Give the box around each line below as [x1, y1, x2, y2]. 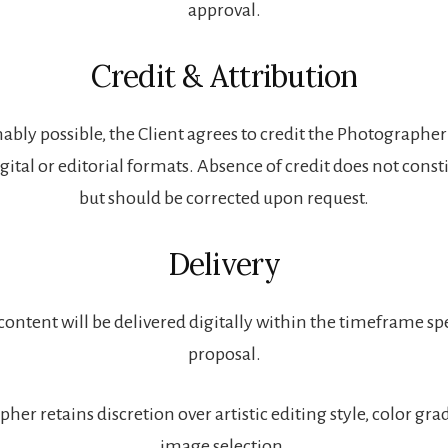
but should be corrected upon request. [79, 187, 369, 208]
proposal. [187, 343, 261, 364]
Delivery [167, 244, 281, 283]
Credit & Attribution [90, 56, 358, 95]
